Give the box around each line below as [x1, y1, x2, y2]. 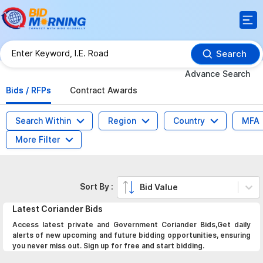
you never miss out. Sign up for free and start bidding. [12, 241, 204, 250]
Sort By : [80, 181, 117, 191]
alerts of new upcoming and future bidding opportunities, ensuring [12, 231, 251, 240]
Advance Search [185, 68, 250, 79]
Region [108, 116, 136, 126]
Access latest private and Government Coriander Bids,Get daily [12, 220, 251, 229]
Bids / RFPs [6, 85, 51, 95]
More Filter [15, 134, 60, 144]
